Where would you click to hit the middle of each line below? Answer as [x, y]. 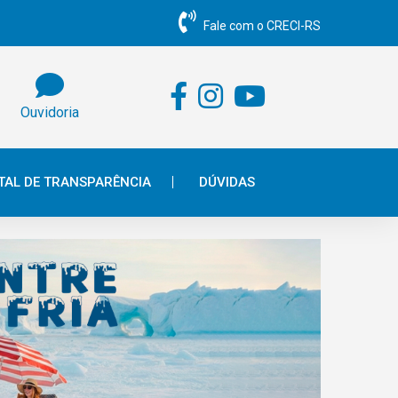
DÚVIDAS [227, 182]
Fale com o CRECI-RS [262, 26]
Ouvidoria [50, 112]
